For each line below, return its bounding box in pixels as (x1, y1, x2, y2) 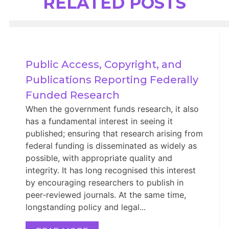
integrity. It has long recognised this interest (25, 165, 196, 175)
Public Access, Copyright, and (25, 58, 182, 71)
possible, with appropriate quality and (25, 152, 172, 163)
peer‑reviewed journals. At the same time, (25, 189, 186, 200)
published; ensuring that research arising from (25, 128, 203, 139)
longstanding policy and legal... (25, 201, 146, 212)
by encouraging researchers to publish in (25, 177, 184, 188)
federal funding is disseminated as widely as (25, 140, 197, 151)
